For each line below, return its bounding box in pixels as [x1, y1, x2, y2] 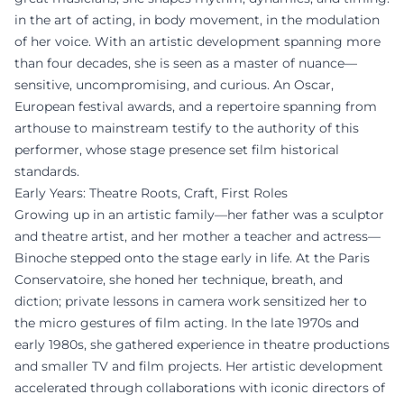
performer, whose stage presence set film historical [14, 142, 339, 158]
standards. [14, 163, 79, 179]
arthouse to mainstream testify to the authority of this [14, 120, 359, 136]
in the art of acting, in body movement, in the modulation [14, 12, 380, 28]
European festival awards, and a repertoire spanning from [14, 98, 377, 115]
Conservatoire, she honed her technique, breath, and [14, 271, 343, 288]
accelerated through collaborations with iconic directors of [14, 380, 385, 396]
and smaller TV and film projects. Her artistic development [14, 358, 383, 374]
